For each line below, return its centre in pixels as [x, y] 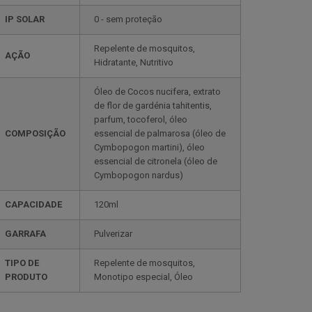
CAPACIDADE [33, 204]
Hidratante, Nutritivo [134, 62]
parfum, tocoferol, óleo [141, 119]
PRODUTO [26, 276]
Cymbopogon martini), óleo [149, 147]
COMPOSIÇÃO [35, 133]
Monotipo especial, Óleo [143, 276]
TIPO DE [22, 263]
